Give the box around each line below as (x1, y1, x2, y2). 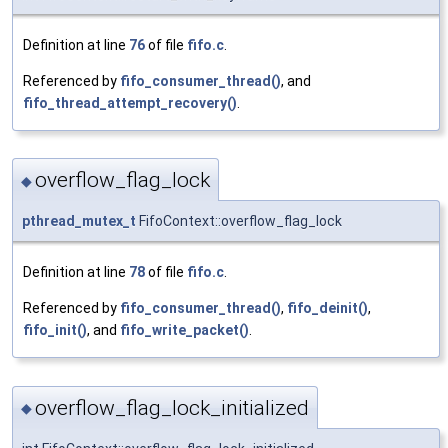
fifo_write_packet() (120, 322, 249, 339)
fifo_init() (23, 322, 87, 339)
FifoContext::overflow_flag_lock (136, 213, 342, 230)
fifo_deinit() (287, 300, 368, 317)
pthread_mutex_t (22, 213, 136, 230)
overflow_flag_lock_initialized (35, 395, 309, 420)
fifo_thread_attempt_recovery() (23, 94, 237, 111)
